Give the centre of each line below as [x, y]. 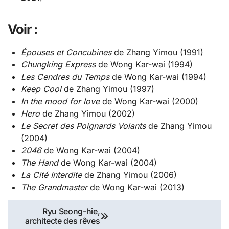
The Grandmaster [54, 187]
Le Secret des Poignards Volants [83, 126]
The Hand [39, 163]
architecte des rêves [62, 221]
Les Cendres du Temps [65, 77]
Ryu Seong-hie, [71, 211]
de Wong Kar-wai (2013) [136, 187]
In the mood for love [60, 101]
